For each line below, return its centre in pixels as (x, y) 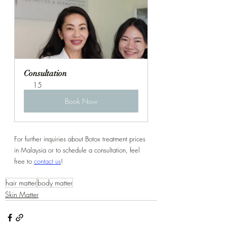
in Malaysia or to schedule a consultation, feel (78, 150)
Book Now (81, 101)
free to (24, 161)
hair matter (21, 183)
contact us (47, 161)
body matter (55, 183)
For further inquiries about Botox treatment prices (81, 139)
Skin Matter (22, 195)
